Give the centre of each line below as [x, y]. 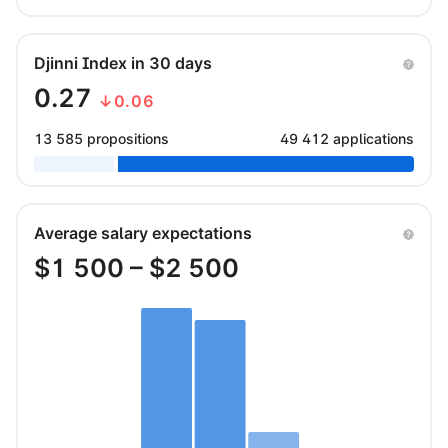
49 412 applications [347, 138]
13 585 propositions [101, 138]
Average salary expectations [143, 232]
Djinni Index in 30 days [123, 62]
